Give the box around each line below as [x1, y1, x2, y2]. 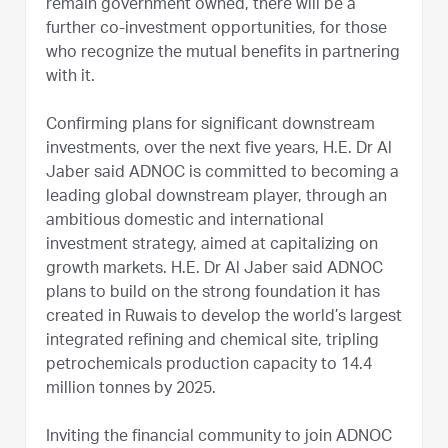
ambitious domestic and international [46, 213, 324, 230]
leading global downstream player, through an [46, 189, 387, 206]
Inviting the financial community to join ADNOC [46, 429, 392, 446]
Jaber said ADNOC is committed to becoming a [46, 165, 399, 182]
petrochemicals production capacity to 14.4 [46, 357, 372, 374]
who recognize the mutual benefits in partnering [46, 45, 400, 62]
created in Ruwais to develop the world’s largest [46, 309, 402, 326]
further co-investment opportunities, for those [46, 21, 387, 38]
